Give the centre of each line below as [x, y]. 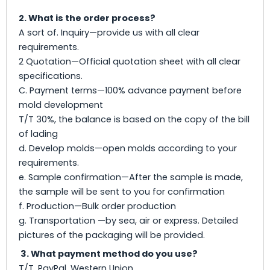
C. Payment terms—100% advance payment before [130, 90]
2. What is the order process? [87, 18]
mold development [61, 105]
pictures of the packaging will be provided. [112, 235]
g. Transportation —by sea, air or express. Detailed [128, 220]
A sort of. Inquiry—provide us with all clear [109, 32]
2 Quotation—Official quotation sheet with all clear [130, 61]
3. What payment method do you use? [108, 254]
